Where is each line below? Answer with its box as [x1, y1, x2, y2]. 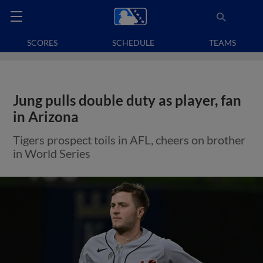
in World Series [13, 146, 91, 160]
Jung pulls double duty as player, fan [13, 92, 242, 109]
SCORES [27, 38, 58, 48]
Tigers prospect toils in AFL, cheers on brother [13, 133, 246, 147]
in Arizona [13, 109, 79, 125]
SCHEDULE [112, 38, 154, 48]
